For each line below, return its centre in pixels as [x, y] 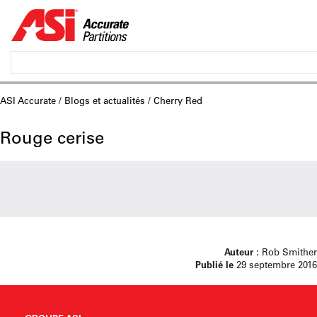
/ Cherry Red [174, 100]
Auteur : [242, 252]
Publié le [214, 264]
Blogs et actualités [105, 100]
